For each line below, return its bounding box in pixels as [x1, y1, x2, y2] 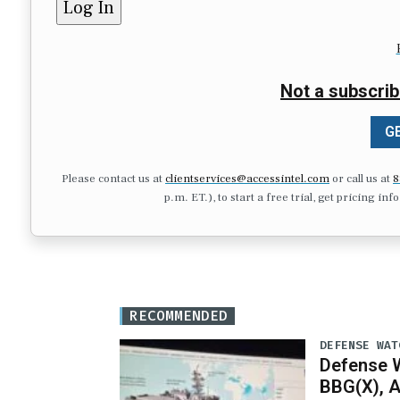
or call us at [329, 171, 393, 186]
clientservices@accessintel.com [165, 171, 329, 186]
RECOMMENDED [129, 306, 228, 326]
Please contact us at [62, 171, 165, 186]
